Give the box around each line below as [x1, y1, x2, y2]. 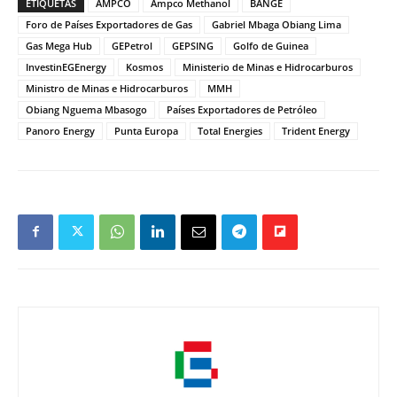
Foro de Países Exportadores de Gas [26, 17, 192, 31]
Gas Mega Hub [26, 38, 92, 52]
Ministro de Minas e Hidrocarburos [26, 81, 188, 95]
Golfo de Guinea [233, 38, 308, 52]
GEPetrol [112, 38, 152, 52]
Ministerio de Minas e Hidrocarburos [183, 59, 353, 74]
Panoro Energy [26, 123, 95, 137]
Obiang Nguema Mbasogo [26, 102, 147, 116]
